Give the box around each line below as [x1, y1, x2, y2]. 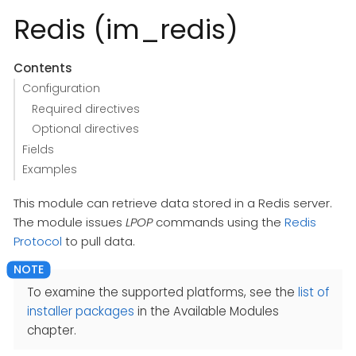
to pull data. [62, 232, 135, 250]
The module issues [14, 213, 126, 230]
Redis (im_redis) [14, 10, 238, 48]
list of [298, 284, 329, 301]
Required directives [32, 100, 141, 117]
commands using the [153, 213, 284, 230]
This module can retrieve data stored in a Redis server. [14, 194, 332, 211]
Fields [21, 141, 54, 157]
